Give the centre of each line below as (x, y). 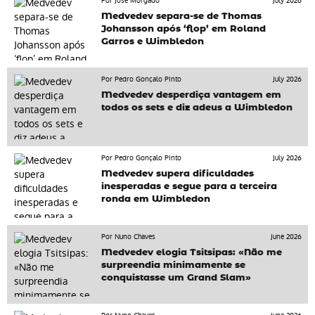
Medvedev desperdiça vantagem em (192, 96)
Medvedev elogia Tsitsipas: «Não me (192, 253)
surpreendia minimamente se (174, 266)
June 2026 (286, 237)
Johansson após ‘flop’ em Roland (184, 30)
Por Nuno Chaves (129, 237)
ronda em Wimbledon (156, 200)
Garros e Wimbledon (153, 42)
